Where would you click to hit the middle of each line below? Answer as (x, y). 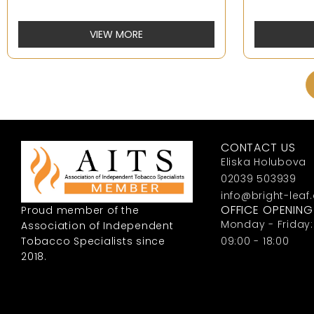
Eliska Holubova (264, 162)
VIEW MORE (117, 34)
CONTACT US (258, 148)
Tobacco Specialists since (93, 241)
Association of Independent (97, 225)
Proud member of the (80, 210)
